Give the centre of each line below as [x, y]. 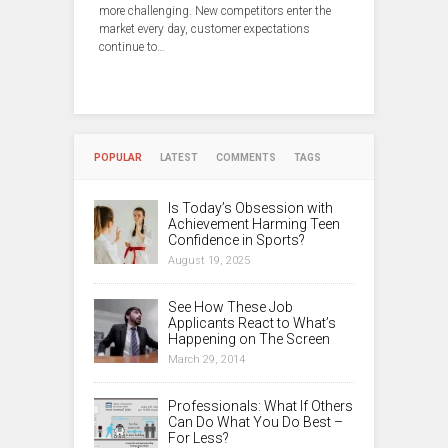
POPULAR [118, 157]
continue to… [132, 46]
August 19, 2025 [209, 260]
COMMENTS [246, 157]
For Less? [198, 437]
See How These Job [230, 306]
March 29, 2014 [206, 359]
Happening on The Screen [249, 338]
